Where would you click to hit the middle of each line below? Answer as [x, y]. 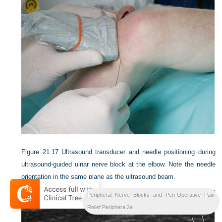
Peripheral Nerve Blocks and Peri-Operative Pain [151, 195]
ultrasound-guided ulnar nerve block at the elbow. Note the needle [118, 164]
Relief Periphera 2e [110, 207]
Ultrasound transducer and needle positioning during [139, 152]
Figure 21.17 [40, 152]
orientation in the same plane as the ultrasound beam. [99, 177]
